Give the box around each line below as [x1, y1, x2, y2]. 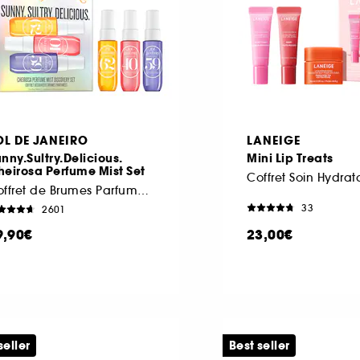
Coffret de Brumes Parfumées [137, 182, 149, 198]
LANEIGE [247, 132, 301, 149]
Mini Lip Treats [247, 149, 333, 166]
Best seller [229, 337, 290, 354]
